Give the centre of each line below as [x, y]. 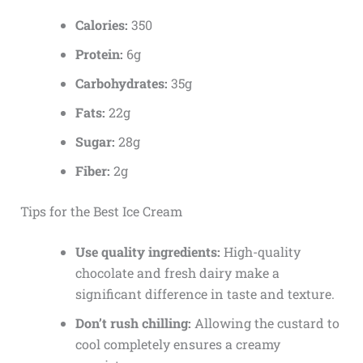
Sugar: [95, 142]
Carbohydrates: [121, 83]
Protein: [99, 54]
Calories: [101, 25]
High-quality [260, 252]
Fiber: [92, 171]
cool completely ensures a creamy [177, 344]
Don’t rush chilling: [133, 323]
